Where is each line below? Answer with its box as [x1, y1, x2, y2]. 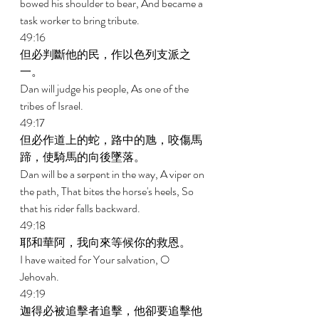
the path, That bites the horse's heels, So [20, 183, 196, 199]
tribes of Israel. [20, 98, 85, 114]
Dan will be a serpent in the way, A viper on [20, 166, 206, 182]
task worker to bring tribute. [20, 12, 142, 28]
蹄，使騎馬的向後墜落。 [20, 149, 147, 165]
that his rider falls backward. [20, 200, 142, 216]
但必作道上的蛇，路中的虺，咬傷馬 [20, 132, 202, 148]
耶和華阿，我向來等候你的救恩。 [20, 234, 193, 251]
